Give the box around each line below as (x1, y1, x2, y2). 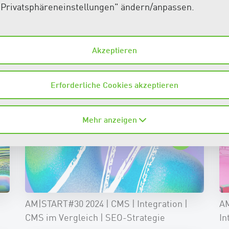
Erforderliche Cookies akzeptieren (50, 80, 178, 90)
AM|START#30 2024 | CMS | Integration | (25, 198, 188, 210)
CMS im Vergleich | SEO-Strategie (25, 212, 166, 224)
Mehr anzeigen (82, 114, 140, 125)
